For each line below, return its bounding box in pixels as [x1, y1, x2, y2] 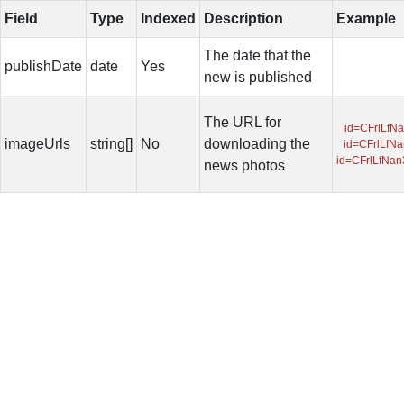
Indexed [141, 11, 196, 26]
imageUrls [5, 136, 70, 151]
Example [336, 11, 396, 26]
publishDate [5, 59, 82, 74]
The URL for [204, 115, 281, 130]
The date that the [204, 48, 311, 63]
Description [204, 11, 283, 26]
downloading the [204, 136, 310, 151]
